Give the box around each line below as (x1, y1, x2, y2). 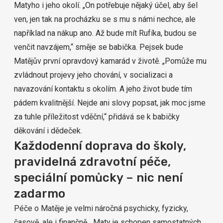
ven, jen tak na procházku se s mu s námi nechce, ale (14, 14, 196, 24)
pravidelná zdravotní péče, (14, 155, 171, 169)
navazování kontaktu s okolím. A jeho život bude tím (14, 84, 192, 94)
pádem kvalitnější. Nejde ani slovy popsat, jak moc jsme (14, 98, 206, 108)
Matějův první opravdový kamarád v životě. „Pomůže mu (14, 56, 207, 66)
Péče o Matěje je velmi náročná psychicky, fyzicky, (14, 204, 188, 213)
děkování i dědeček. (14, 126, 82, 135)
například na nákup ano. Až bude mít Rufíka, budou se (14, 28, 197, 38)
